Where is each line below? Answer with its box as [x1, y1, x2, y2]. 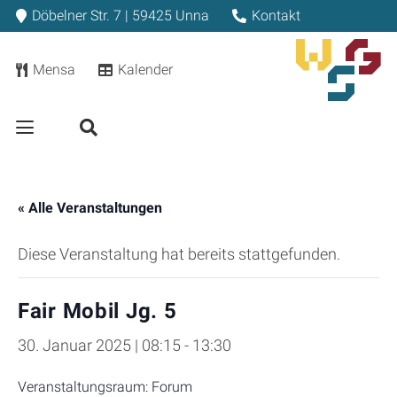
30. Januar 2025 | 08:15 [18, 336, 181, 354]
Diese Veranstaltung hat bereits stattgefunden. [18, 245, 340, 263]
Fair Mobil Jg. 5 [18, 299, 177, 323]
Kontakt [251, 7, 300, 24]
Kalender [117, 60, 173, 78]
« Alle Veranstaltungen [18, 199, 162, 216]
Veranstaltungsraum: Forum [18, 378, 192, 395]
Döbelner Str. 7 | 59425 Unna [32, 7, 210, 24]
